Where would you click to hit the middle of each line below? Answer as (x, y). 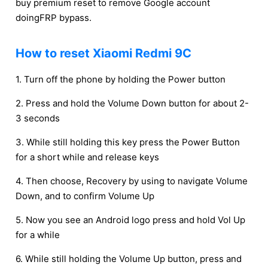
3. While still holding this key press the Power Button (128, 142)
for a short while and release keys (87, 157)
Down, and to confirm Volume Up (85, 196)
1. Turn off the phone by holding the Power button (121, 79)
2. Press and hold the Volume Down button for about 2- (132, 103)
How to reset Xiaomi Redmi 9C (103, 53)
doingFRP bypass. (54, 18)
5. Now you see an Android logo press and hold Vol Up (130, 220)
